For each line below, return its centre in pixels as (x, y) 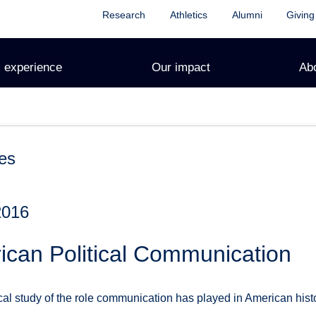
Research (123, 15)
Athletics (188, 15)
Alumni (247, 15)
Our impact (181, 67)
